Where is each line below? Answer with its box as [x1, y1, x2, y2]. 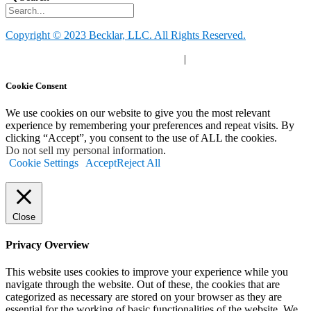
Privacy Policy [6, 52, 74, 65]
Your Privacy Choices [79, 52, 178, 65]
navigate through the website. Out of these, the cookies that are [6, 278, 280, 291]
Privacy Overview [6, 239, 90, 251]
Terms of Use [188, 52, 248, 65]
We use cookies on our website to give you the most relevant [6, 106, 270, 119]
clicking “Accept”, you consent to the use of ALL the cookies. [6, 131, 277, 144]
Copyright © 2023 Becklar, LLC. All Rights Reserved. [6, 28, 246, 41]
